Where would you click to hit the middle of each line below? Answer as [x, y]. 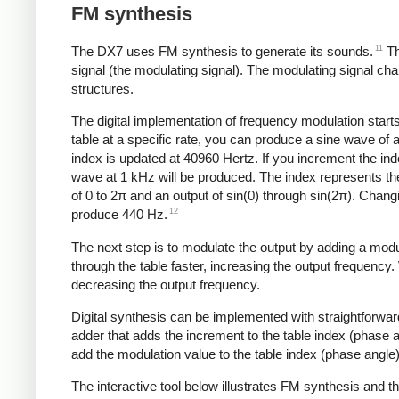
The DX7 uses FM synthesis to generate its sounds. [222, 51]
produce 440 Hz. [119, 215]
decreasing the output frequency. [166, 284]
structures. [102, 88]
